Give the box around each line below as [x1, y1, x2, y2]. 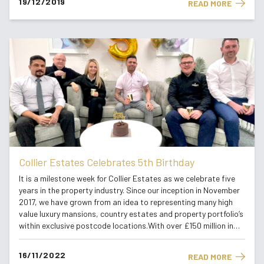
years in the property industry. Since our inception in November [19, 184, 240, 195]
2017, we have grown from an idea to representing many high [19, 196, 233, 207]
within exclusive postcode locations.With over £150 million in [19, 220, 233, 230]
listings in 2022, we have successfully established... [19, 232, 200, 242]
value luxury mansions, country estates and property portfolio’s [19, 208, 243, 219]
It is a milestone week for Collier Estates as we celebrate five [19, 173, 235, 183]
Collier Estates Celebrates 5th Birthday [19, 155, 194, 169]
